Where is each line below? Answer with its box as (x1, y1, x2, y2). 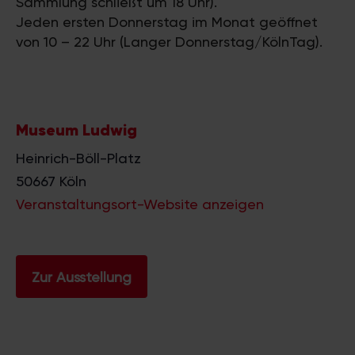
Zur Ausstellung (32, 268, 132, 285)
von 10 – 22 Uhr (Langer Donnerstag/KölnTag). (16, 33, 323, 50)
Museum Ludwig (16, 120, 137, 140)
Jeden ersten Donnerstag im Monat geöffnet (16, 13, 318, 30)
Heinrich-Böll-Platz (16, 150, 141, 166)
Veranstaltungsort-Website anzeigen (16, 196, 264, 212)
